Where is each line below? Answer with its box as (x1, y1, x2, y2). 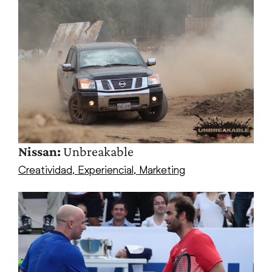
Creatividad (18, 162, 72, 176)
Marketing (138, 162, 185, 176)
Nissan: (18, 143, 61, 159)
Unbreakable (60, 143, 134, 159)
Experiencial (77, 162, 134, 176)
